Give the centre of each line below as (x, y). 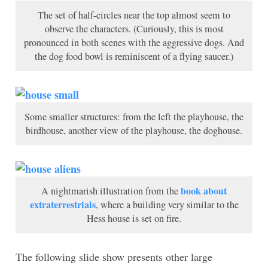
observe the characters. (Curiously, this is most (134, 29)
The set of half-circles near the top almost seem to (134, 15)
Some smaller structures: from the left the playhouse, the (134, 117)
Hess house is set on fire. (134, 219)
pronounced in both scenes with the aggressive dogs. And (134, 43)
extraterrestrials (63, 205)
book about (204, 191)
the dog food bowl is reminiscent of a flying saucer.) (134, 57)
